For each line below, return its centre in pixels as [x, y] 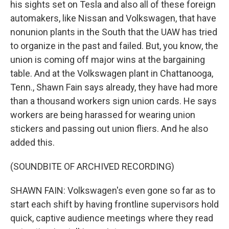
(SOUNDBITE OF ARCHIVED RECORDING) [92, 166]
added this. [32, 142]
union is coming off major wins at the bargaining [108, 60]
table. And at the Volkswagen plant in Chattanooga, [112, 73]
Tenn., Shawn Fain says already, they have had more [114, 87]
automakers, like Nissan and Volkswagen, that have [113, 18]
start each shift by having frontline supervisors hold [114, 204]
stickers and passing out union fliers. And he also [109, 129]
